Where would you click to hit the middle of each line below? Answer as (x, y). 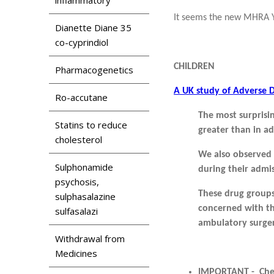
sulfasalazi (76, 211)
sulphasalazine (85, 196)
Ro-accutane (81, 97)
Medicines (76, 253)
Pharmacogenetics (94, 69)
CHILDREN (194, 66)
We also (216, 154)
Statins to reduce (91, 124)
